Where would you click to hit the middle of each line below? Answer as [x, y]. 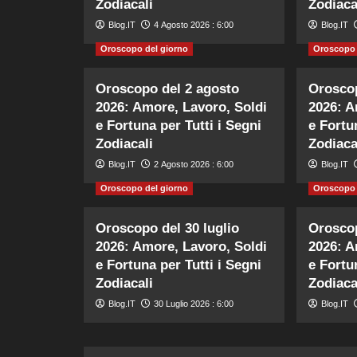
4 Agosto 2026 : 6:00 [193, 24]
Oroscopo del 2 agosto [167, 88]
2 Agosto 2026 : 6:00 [193, 164]
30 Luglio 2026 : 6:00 [193, 303]
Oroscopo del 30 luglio [167, 228]
